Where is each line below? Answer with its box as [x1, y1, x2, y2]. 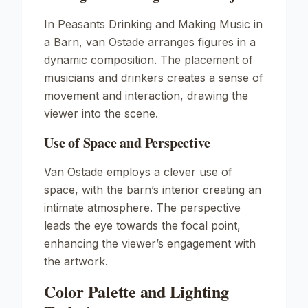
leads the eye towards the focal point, [44, 219, 241, 232]
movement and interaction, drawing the [44, 89, 248, 102]
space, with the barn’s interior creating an [44, 183, 261, 197]
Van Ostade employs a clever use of [44, 165, 232, 179]
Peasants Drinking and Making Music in [58, 17, 263, 31]
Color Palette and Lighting [44, 279, 229, 303]
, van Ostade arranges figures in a [79, 35, 256, 49]
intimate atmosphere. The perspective [44, 201, 241, 214]
